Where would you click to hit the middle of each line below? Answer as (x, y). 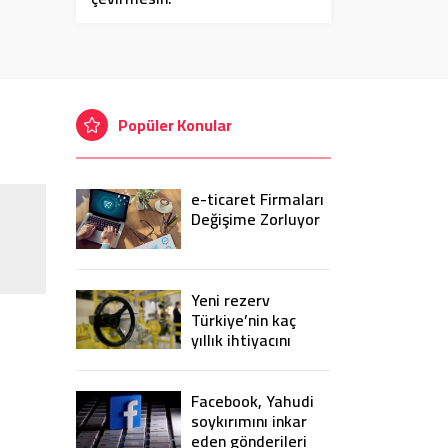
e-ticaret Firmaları (257, 199)
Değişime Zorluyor (255, 219)
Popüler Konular (175, 125)
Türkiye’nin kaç (243, 319)
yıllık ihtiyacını (241, 339)
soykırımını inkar (249, 420)
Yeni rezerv (230, 299)
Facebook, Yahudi (252, 400)
